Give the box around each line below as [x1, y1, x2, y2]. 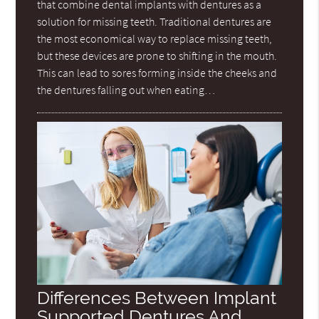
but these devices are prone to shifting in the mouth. [37, 48, 278, 63]
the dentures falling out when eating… [37, 83, 216, 98]
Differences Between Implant [37, 288, 277, 309]
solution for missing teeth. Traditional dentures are [37, 14, 272, 29]
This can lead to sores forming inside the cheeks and [37, 66, 278, 80]
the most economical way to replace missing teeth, [37, 31, 273, 46]
